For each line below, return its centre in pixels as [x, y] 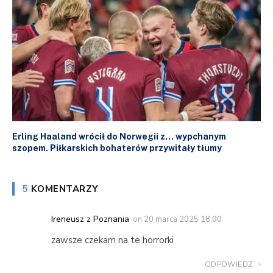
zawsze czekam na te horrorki [112, 240]
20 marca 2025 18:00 [183, 219]
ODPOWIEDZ [230, 264]
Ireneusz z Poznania [90, 219]
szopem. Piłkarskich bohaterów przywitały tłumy [117, 148]
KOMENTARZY [63, 189]
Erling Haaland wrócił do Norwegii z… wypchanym [119, 136]
